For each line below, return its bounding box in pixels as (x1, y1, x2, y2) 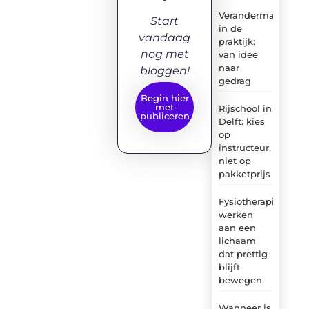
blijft (218, 261, 240, 272)
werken (218, 208, 253, 220)
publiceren (139, 110, 190, 122)
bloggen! (139, 63, 190, 77)
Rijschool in (218, 102, 272, 114)
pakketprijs (218, 168, 270, 179)
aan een (218, 221, 256, 233)
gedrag (218, 74, 251, 86)
